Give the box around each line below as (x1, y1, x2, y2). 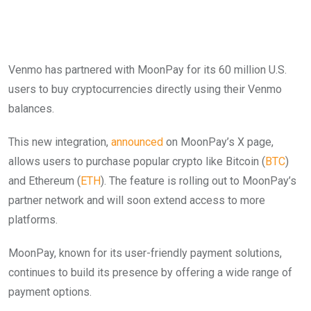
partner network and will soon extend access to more (8, 193, 265, 207)
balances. (8, 101, 57, 115)
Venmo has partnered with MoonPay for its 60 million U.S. (8, 62, 287, 76)
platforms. (8, 212, 58, 226)
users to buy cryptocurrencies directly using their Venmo (8, 82, 282, 96)
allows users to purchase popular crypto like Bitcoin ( (8, 154, 265, 168)
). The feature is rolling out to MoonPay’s (101, 174, 296, 187)
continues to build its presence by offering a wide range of (8, 265, 292, 279)
